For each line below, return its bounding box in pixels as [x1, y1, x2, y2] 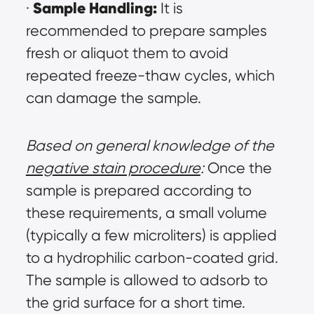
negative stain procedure [25, 159, 200, 177]
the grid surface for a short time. [25, 294, 245, 312]
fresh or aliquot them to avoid [25, 44, 228, 62]
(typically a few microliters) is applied [25, 226, 277, 245]
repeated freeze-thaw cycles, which [25, 67, 275, 85]
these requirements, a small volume [25, 204, 267, 222]
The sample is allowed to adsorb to [25, 271, 268, 289]
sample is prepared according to [25, 182, 252, 200]
